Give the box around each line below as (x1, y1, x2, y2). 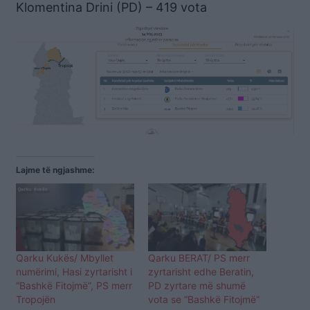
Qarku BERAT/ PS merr (148, 251, 250, 264)
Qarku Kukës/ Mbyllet (16, 251, 113, 264)
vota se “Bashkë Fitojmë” (148, 293, 259, 305)
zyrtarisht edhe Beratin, (148, 265, 254, 277)
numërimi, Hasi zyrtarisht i (16, 265, 132, 277)
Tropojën (16, 293, 55, 305)
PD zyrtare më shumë (148, 279, 246, 291)
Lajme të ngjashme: (16, 165, 95, 176)
